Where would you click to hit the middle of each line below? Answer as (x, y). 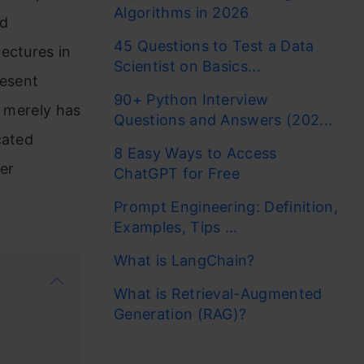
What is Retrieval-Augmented (218, 294)
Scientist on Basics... (188, 66)
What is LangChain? (184, 260)
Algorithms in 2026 (182, 13)
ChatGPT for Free (179, 173)
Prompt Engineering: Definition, (226, 207)
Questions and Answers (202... (223, 120)
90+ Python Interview (191, 100)
